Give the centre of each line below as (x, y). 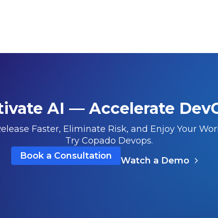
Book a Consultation (66, 155)
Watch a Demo (155, 160)
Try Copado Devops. (109, 140)
